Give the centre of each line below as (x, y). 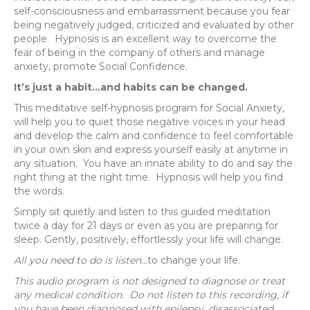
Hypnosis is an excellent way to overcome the (166, 38)
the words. (39, 191)
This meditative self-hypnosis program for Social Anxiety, (149, 108)
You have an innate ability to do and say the (188, 163)
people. (31, 38)
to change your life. (194, 260)
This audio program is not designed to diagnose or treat (149, 281)
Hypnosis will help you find (219, 177)
